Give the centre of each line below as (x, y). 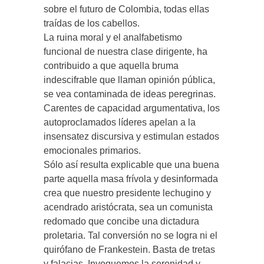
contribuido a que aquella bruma (111, 66)
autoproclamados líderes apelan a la (120, 122)
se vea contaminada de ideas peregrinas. (130, 94)
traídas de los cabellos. (92, 23)
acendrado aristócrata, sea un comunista (128, 207)
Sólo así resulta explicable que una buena (131, 165)
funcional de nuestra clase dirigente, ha (126, 52)
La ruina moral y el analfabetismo (113, 37)
